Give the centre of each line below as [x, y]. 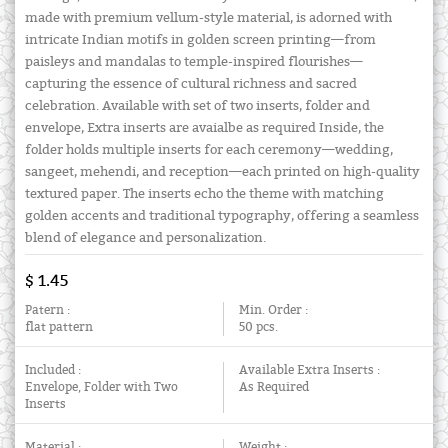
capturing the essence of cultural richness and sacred [191, 83]
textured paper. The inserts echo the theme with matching [204, 193]
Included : [53, 369]
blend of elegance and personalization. [145, 237]
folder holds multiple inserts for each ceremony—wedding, [209, 149]
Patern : [47, 309]
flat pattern [59, 326]
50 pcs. [258, 326]
